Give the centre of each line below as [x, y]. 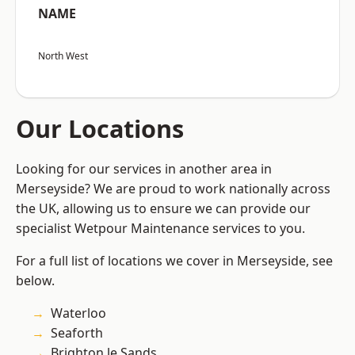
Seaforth [77, 333]
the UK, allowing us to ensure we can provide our [163, 209]
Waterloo [78, 313]
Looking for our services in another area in [144, 169]
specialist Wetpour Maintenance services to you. [160, 229]
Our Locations [100, 129]
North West [63, 56]
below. [35, 281]
